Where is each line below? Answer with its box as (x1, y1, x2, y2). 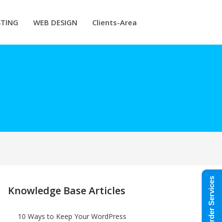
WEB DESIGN (33, 17, 77, 27)
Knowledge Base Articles (8, 184, 125, 197)
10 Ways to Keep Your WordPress (18, 212, 126, 221)
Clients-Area (92, 17, 137, 27)
